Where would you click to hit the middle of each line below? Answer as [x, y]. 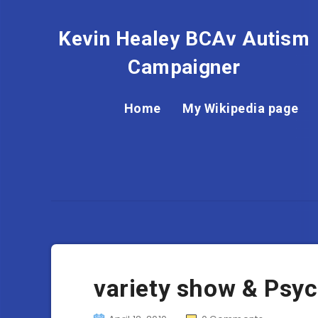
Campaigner [184, 67]
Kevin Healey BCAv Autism [184, 39]
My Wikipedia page [241, 108]
